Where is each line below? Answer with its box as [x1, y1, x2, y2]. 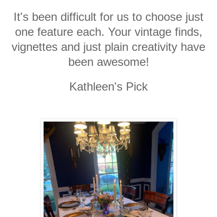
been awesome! [68, 55, 149, 68]
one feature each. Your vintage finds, [15, 25, 202, 38]
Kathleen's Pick [69, 79, 148, 93]
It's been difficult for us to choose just [14, 10, 203, 23]
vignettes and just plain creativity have [12, 40, 205, 53]
